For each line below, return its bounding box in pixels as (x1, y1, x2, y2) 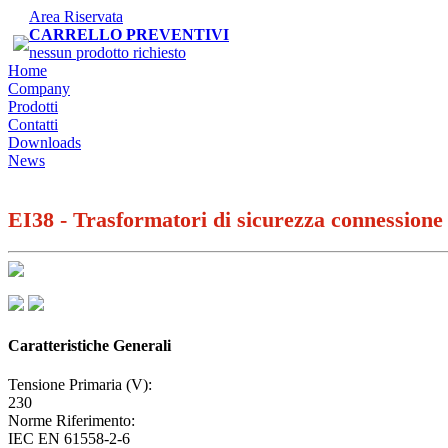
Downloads (8, 134, 81, 151)
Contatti (8, 116, 58, 133)
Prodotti (8, 98, 58, 115)
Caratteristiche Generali (8, 336, 171, 354)
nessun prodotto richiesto (29, 44, 186, 61)
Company (8, 80, 70, 97)
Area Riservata (29, 8, 123, 25)
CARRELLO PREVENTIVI (29, 26, 229, 43)
